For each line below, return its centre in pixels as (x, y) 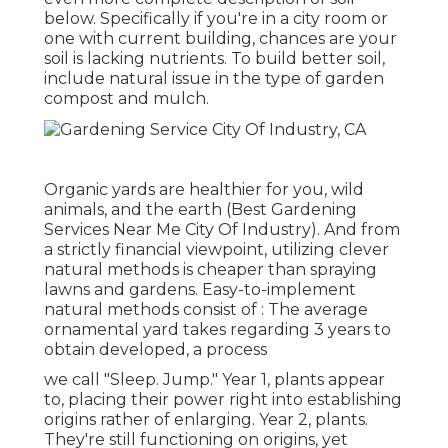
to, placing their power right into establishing (223, 399)
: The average (314, 309)
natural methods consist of (152, 309)
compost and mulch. (126, 99)
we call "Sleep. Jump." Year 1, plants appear (214, 379)
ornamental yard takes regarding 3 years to (217, 329)
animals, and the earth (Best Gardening (200, 209)
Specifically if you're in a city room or (244, 19)
